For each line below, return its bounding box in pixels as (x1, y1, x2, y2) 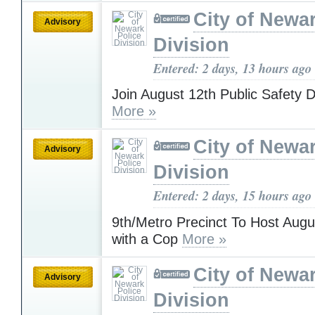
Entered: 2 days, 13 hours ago (153, 58, 311, 77)
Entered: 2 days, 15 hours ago (153, 186, 311, 205)
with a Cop (112, 231, 182, 247)
